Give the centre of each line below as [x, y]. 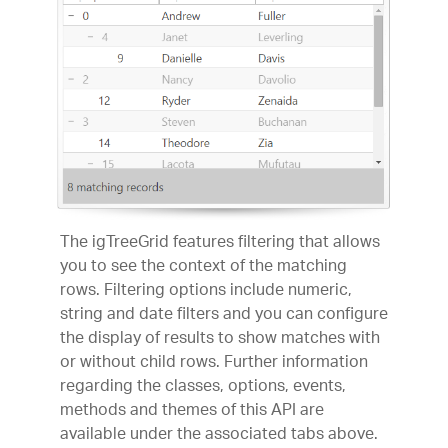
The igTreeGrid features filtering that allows [220, 244]
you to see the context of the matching [203, 268]
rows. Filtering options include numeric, [206, 292]
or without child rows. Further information [214, 364]
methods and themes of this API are [192, 412]
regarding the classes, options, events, [203, 388]
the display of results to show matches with [220, 340]
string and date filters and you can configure [224, 316]
